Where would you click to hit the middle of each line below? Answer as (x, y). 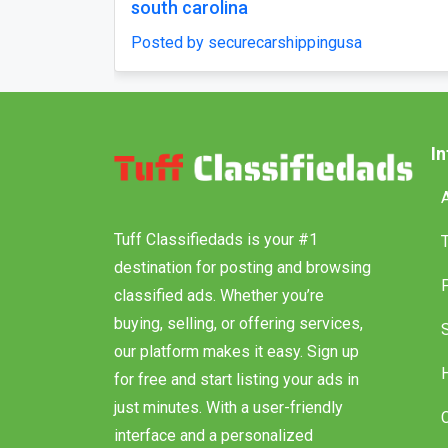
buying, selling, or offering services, (238, 323)
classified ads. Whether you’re (219, 295)
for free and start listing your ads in (236, 379)
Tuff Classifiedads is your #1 (216, 239)
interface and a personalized (213, 435)
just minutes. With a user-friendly (228, 407)
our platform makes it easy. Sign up (236, 351)
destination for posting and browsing (242, 267)
